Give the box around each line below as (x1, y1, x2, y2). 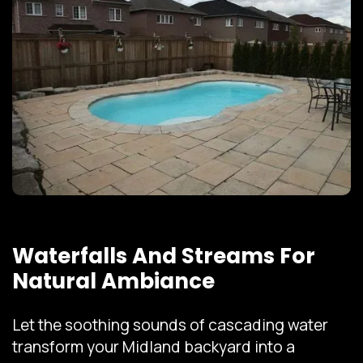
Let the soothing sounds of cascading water (12, 314, 328, 336)
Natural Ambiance (12, 267, 215, 297)
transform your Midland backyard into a (12, 336, 295, 358)
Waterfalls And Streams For (12, 241, 315, 271)
